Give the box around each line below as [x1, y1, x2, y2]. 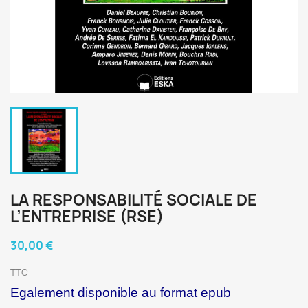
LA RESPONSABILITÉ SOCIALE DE [10, 190, 257, 210]
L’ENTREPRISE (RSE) [10, 206, 164, 227]
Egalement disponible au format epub [10, 285, 231, 300]
